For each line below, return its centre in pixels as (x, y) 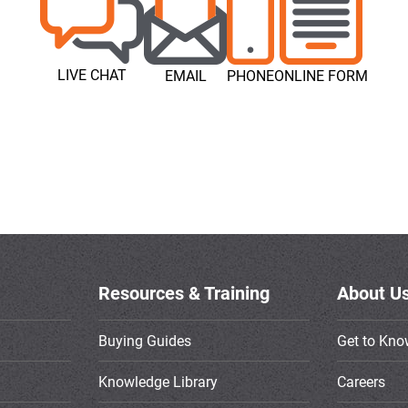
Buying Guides (144, 340)
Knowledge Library (158, 381)
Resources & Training (184, 293)
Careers (362, 381)
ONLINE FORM (321, 76)
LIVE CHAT (92, 75)
